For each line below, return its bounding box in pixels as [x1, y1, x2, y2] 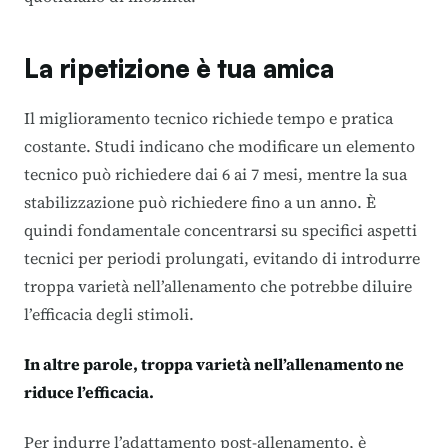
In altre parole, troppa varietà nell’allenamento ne [24, 352, 404, 375]
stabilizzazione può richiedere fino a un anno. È [24, 190, 376, 213]
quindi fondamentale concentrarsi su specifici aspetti [24, 218, 417, 241]
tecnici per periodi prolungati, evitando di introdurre [24, 246, 420, 269]
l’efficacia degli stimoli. [24, 302, 194, 325]
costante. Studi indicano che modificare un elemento [24, 134, 415, 157]
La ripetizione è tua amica [24, 51, 334, 84]
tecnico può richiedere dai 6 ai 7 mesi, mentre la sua [24, 162, 407, 185]
